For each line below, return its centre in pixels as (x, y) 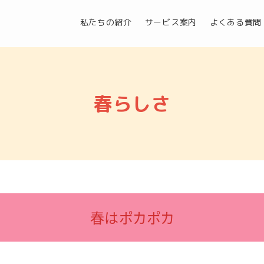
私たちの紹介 (106, 22)
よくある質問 (236, 22)
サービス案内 (171, 22)
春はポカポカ (132, 217)
